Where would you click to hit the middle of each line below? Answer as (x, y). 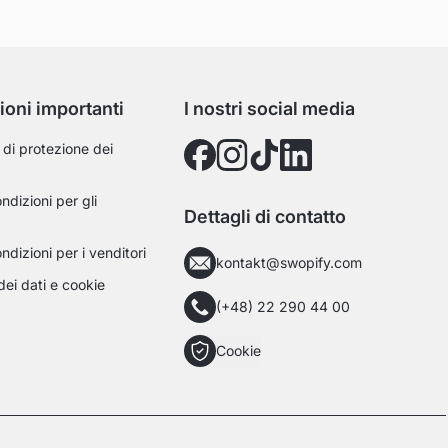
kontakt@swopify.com (289, 263)
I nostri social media (270, 109)
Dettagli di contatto (265, 217)
